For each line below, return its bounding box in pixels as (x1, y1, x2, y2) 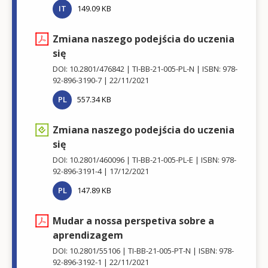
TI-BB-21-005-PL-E (132, 154, 193, 165)
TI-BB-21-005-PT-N (128, 245, 191, 256)
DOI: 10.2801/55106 (53, 245, 120, 256)
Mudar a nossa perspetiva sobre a (53, 214, 214, 227)
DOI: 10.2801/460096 (53, 154, 124, 165)
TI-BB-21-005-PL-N (132, 63, 194, 74)
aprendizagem (53, 228, 123, 242)
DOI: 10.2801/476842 (53, 63, 124, 74)
